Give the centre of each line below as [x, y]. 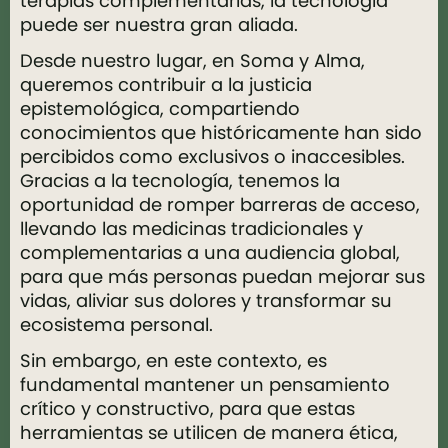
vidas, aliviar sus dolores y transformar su [206, 300]
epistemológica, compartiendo [160, 108]
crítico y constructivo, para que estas [187, 408]
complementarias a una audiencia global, [210, 252]
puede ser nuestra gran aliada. [159, 24]
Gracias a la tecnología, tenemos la [180, 180]
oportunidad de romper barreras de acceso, [220, 204]
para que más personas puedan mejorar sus [222, 276]
